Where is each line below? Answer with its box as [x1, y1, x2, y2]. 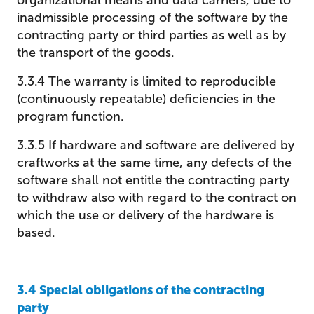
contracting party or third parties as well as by [17, 27, 286, 43]
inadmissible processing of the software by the [17, 10, 288, 25]
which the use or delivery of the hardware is [17, 207, 274, 223]
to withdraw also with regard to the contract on [17, 190, 296, 205]
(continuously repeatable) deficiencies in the [17, 91, 275, 107]
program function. [17, 109, 124, 124]
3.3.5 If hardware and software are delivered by [17, 137, 294, 153]
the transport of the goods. [17, 45, 175, 60]
